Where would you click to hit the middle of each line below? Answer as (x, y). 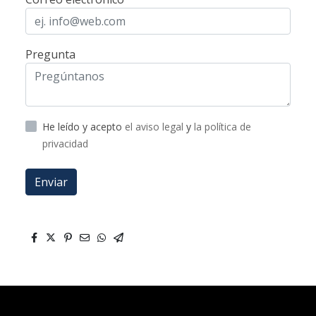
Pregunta (50, 54)
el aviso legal (156, 126)
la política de (223, 126)
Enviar (51, 182)
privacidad (65, 143)
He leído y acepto (84, 126)
